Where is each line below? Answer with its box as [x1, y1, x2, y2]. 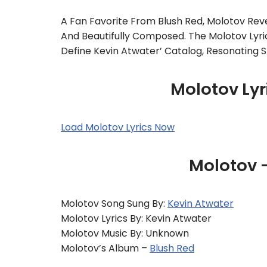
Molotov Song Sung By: [61, 197, 167, 210]
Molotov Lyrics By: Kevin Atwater [61, 212, 212, 225]
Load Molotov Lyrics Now [61, 120, 175, 134]
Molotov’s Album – [61, 241, 150, 255]
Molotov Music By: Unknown [61, 226, 189, 240]
